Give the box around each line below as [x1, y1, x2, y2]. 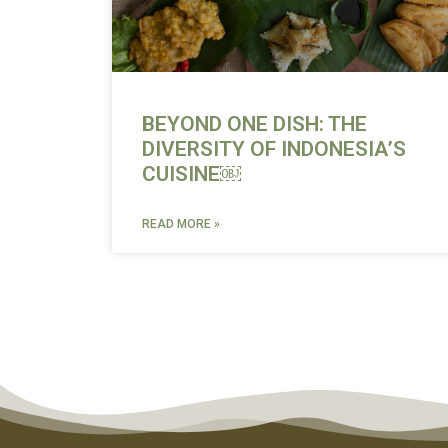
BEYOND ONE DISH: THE [142, 112, 367, 137]
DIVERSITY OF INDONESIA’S [142, 137, 406, 162]
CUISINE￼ [142, 162, 241, 187]
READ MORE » [142, 217, 220, 232]
